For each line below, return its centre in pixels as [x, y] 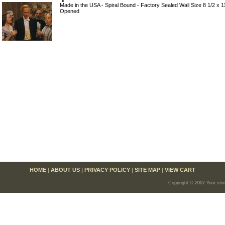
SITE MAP [147, 170]
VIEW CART [180, 170]
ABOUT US [65, 170]
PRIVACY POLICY [107, 170]
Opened [70, 11]
